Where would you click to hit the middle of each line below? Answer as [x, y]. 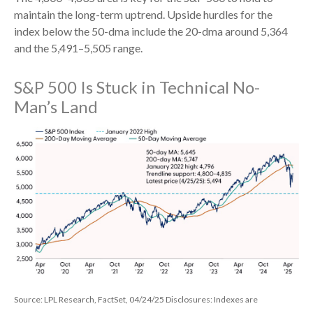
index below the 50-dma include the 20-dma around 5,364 [151, 31]
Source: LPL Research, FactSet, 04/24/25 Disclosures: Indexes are [136, 299]
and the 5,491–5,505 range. [78, 48]
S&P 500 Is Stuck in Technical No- [137, 87]
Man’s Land [56, 107]
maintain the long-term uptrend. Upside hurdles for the [143, 14]
